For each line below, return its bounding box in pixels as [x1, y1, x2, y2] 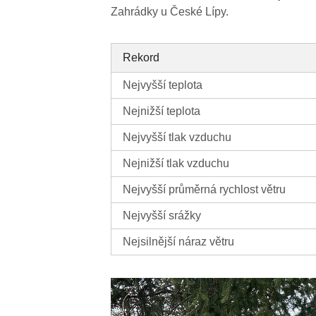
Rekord [123, 51, 160, 64]
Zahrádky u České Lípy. [111, 6, 229, 18]
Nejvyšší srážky [123, 209, 202, 222]
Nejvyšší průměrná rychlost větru [123, 183, 286, 196]
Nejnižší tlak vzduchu [123, 157, 230, 170]
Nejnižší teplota [123, 105, 201, 118]
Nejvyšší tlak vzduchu [123, 131, 232, 144]
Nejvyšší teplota [123, 79, 203, 92]
